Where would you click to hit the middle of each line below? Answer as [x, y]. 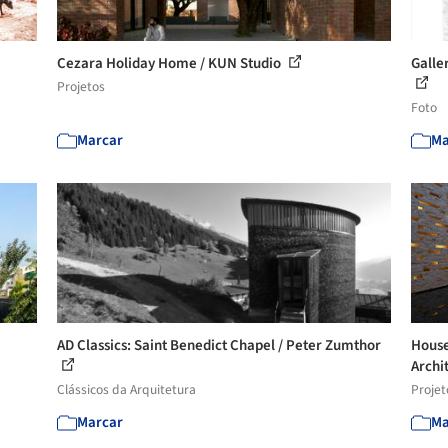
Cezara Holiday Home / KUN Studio [171, 63]
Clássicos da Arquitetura [127, 389]
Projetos [81, 86]
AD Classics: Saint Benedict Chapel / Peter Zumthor [219, 345]
